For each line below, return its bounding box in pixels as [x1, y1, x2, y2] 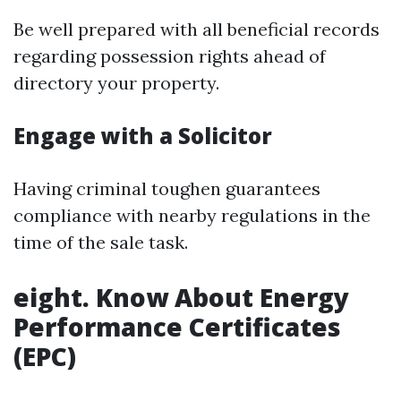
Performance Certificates [13, 310, 341, 345]
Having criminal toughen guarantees [13, 177, 320, 200]
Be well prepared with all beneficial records [13, 18, 380, 41]
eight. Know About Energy [13, 280, 349, 315]
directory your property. [13, 72, 219, 95]
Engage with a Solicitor [13, 121, 272, 151]
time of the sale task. [13, 231, 188, 254]
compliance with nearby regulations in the [13, 204, 371, 227]
